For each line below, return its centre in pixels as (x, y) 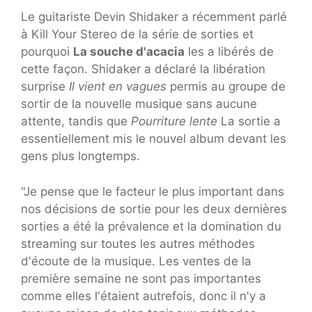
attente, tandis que (76, 122)
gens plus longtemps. (80, 156)
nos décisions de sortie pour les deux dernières (154, 209)
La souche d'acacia (129, 52)
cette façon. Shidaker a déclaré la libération (143, 69)
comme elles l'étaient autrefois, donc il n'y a (143, 296)
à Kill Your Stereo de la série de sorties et (137, 34)
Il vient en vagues (118, 87)
